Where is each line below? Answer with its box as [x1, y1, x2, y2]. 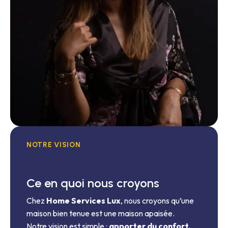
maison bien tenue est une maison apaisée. [26, 208, 175, 218]
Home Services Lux [46, 195, 121, 206]
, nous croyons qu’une [121, 195, 194, 206]
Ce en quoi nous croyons [26, 175, 159, 190]
